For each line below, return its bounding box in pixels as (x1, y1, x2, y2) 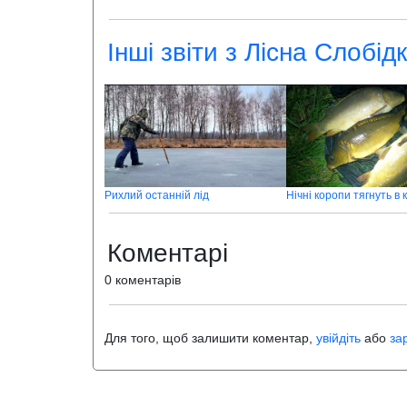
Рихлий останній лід (104, 189, 209, 203)
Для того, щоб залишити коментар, (104, 331, 316, 346)
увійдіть (316, 331, 361, 346)
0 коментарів (104, 273, 181, 288)
